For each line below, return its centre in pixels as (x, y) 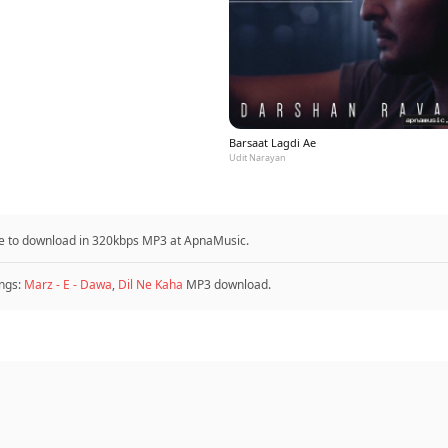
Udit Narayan (257, 157)
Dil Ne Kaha (150, 284)
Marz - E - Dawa (68, 284)
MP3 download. (227, 284)
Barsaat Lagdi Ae (272, 142)
